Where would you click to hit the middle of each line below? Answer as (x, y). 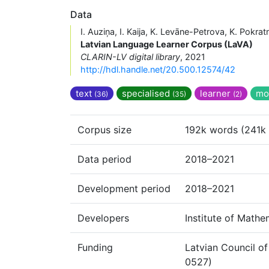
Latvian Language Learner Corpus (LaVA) (167, 44)
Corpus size (104, 129)
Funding (95, 247)
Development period (124, 188)
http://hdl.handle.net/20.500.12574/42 (158, 69)
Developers (103, 218)
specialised (147, 93)
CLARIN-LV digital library (130, 56)
